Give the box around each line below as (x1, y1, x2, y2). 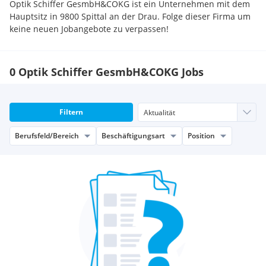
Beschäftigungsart (102, 131, 165, 141)
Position (188, 131, 215, 141)
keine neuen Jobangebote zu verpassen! (9, 23, 169, 34)
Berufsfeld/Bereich (15, 131, 79, 141)
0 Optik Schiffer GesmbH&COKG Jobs (9, 65, 204, 79)
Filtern (59, 107, 83, 117)
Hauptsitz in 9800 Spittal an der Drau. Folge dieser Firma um (9, 11, 251, 22)
